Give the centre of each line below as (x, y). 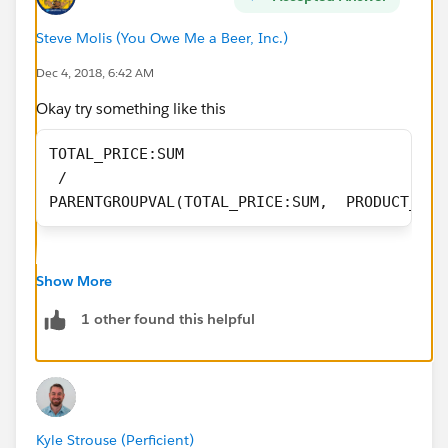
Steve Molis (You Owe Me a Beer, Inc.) (162, 37)
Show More (74, 280)
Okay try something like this (131, 108)
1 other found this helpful (168, 319)
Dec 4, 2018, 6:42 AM (95, 72)
